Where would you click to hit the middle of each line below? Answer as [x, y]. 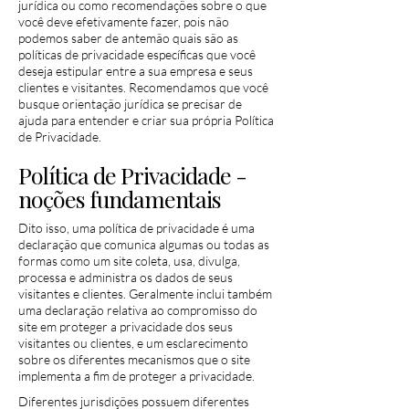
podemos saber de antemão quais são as [128, 38]
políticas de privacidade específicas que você [137, 54]
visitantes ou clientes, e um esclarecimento [133, 343]
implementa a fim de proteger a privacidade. [136, 376]
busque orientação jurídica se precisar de [130, 104]
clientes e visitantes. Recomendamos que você [143, 87]
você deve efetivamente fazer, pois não [124, 21]
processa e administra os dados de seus [126, 277]
